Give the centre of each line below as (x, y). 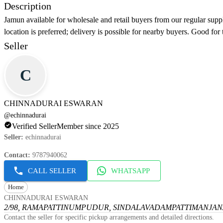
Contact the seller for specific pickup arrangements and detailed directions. (109, 218)
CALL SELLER (52, 171)
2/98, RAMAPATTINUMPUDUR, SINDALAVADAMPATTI (98, 208)
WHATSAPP (130, 171)
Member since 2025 (88, 126)
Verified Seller (34, 126)
